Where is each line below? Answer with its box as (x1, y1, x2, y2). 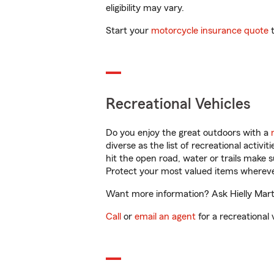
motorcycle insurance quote (151, 26, 268, 35)
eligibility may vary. (106, 3, 184, 13)
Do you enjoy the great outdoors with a (106, 128, 271, 138)
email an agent (135, 212, 196, 221)
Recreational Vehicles (106, 97, 251, 112)
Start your (106, 26, 151, 35)
